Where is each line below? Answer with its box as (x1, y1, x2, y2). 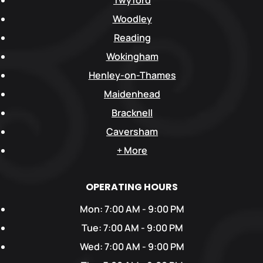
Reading (113, 31, 151, 45)
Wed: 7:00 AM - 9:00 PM (80, 240, 184, 254)
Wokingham (106, 50, 159, 63)
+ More (117, 144, 147, 157)
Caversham (106, 125, 158, 139)
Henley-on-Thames (88, 69, 176, 82)
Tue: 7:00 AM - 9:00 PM (81, 221, 183, 235)
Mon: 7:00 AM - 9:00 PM (80, 203, 184, 216)
